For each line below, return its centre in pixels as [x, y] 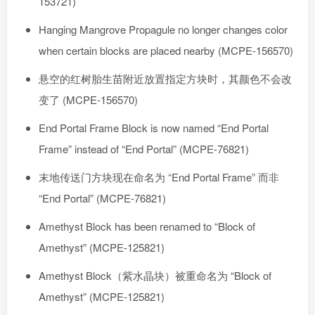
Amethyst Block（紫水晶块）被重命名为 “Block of [155, 276]
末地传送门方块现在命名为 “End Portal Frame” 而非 [159, 177]
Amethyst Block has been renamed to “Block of [147, 226]
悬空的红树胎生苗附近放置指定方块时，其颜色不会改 [165, 79]
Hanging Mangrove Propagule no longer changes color [163, 30]
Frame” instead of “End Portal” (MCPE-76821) [144, 149]
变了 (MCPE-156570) [88, 100]
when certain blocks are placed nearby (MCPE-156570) [166, 51]
